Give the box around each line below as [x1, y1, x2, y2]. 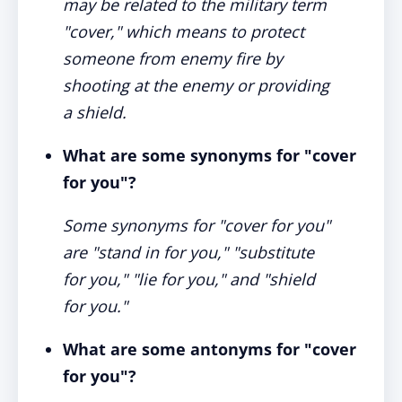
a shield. [63, 101, 127, 123]
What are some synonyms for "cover [63, 144, 356, 166]
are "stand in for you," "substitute [63, 241, 314, 263]
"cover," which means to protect [63, 21, 304, 42]
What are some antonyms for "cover [63, 338, 356, 360]
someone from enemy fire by [63, 48, 283, 69]
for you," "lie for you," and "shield [63, 268, 315, 290]
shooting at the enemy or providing [63, 74, 329, 96]
